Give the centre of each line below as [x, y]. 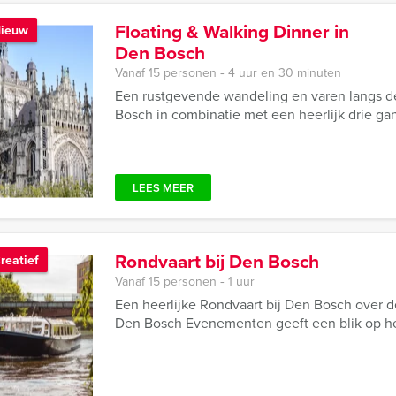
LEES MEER [163, 188]
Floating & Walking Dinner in [232, 31]
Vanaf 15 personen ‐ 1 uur [185, 282]
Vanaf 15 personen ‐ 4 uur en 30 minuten [228, 73]
